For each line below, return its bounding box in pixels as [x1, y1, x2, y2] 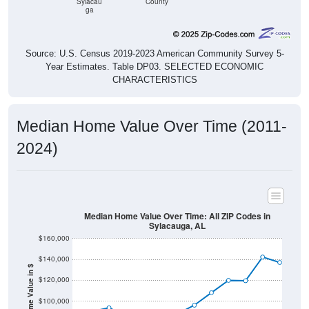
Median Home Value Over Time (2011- [17, 117, 287, 136]
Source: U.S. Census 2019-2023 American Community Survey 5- [25, 48, 284, 59]
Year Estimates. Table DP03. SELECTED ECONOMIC [46, 61, 263, 72]
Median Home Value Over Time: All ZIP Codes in [84, 210, 270, 222]
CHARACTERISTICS [112, 74, 197, 86]
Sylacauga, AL [149, 219, 206, 232]
